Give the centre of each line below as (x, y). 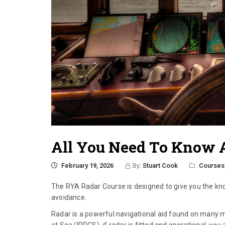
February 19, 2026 (87, 165)
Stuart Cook (160, 165)
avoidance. (69, 197)
